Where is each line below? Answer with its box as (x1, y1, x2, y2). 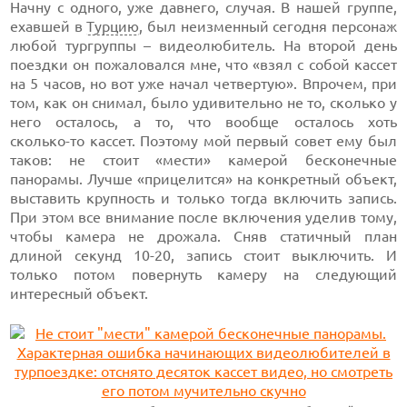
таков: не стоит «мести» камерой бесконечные (10, 152, 397, 168)
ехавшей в (10, 18, 87, 35)
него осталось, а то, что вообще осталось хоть (10, 114, 397, 130)
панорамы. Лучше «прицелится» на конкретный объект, (10, 171, 397, 187)
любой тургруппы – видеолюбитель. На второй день (10, 37, 397, 54)
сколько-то (10, 133, 85, 149)
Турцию (86, 18, 140, 35)
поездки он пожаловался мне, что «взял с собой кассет (10, 56, 397, 73)
